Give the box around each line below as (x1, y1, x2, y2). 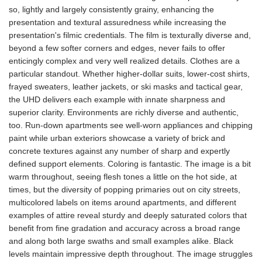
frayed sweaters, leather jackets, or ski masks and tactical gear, (9, 82, 243, 91)
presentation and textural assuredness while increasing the (9, 18, 226, 27)
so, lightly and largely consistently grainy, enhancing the (9, 5, 214, 14)
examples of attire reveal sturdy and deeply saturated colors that (9, 211, 247, 220)
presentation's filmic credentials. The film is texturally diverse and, (9, 30, 251, 40)
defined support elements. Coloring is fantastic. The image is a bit (9, 159, 251, 168)
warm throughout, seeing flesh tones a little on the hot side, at (9, 172, 237, 181)
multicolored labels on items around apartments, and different (9, 198, 236, 207)
